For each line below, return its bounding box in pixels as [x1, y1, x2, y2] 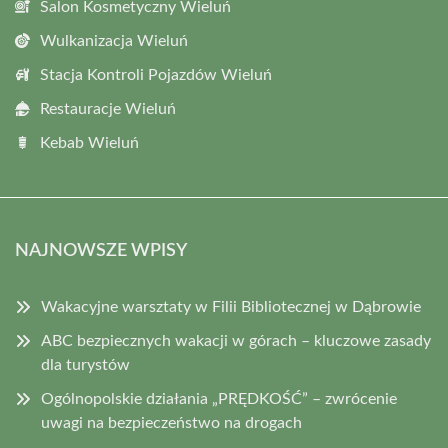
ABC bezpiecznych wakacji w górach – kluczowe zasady [41, 333, 431, 349]
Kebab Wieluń [40, 135, 139, 151]
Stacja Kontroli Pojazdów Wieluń [40, 67, 272, 83]
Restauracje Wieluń [40, 101, 176, 117]
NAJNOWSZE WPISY [15, 242, 187, 260]
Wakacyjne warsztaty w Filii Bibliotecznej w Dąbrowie [41, 299, 421, 315]
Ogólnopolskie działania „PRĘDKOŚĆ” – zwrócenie [41, 391, 397, 407]
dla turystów [41, 357, 130, 373]
